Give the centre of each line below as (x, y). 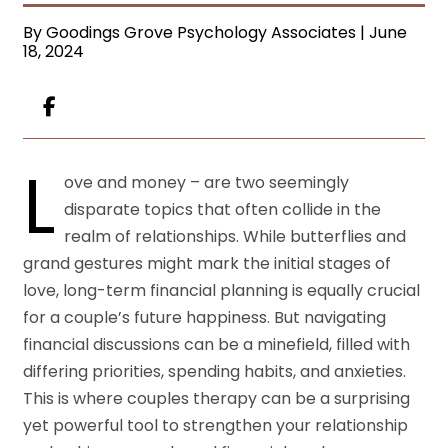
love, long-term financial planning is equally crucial (222, 290)
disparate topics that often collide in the (223, 209)
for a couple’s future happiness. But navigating (205, 317)
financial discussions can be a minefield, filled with (217, 344)
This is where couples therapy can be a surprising (217, 398)
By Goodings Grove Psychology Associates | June (215, 32)
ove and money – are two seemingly (207, 182)
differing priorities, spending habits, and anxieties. (215, 371)
